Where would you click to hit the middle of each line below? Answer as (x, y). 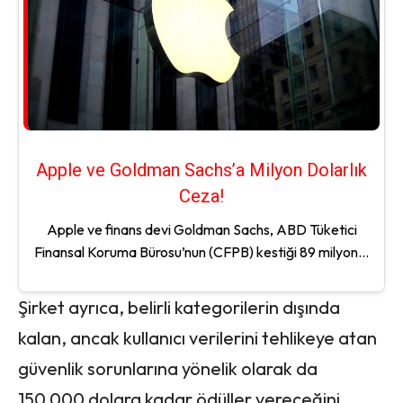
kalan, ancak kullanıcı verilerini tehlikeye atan (197, 337)
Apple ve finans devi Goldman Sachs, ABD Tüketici (201, 229)
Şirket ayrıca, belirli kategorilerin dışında (179, 307)
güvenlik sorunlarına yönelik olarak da (168, 368)
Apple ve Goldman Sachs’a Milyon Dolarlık (201, 170)
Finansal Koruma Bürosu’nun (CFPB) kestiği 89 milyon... (201, 251)
